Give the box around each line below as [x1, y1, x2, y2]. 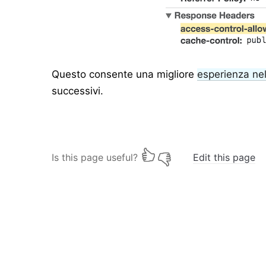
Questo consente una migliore [52, 68, 198, 81]
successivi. [52, 85, 104, 97]
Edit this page [193, 151, 256, 164]
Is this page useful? [52, 151, 138, 164]
